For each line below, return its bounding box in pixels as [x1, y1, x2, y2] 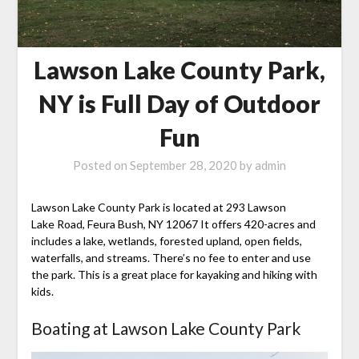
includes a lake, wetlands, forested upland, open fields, [30, 234, 302, 248]
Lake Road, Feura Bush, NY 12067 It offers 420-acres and [30, 217, 316, 232]
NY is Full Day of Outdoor [38, 89, 321, 119]
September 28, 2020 [130, 158, 237, 173]
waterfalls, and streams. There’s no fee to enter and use [30, 251, 311, 265]
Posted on [73, 158, 130, 173]
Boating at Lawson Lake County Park [30, 318, 301, 339]
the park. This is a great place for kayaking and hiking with [30, 268, 317, 282]
